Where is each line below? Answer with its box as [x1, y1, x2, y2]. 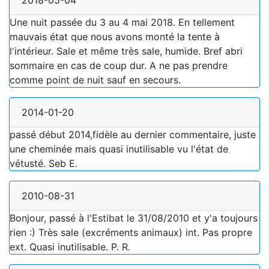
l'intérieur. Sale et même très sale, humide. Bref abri [10, 45, 243, 58]
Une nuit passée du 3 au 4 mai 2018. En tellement [10, 16, 235, 29]
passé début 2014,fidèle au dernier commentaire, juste [10, 128, 256, 141]
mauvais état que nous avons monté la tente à [10, 31, 220, 43]
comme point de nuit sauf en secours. [10, 74, 181, 86]
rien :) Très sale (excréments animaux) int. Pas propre [10, 226, 252, 239]
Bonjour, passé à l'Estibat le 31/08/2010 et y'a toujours [10, 212, 258, 225]
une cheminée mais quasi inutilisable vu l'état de [10, 143, 228, 156]
